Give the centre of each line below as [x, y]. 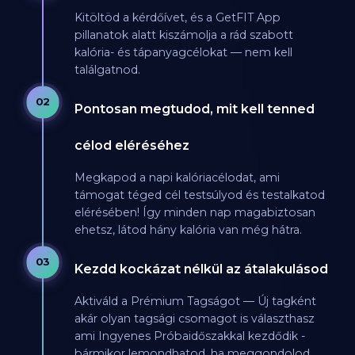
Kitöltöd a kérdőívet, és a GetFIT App [177, 18]
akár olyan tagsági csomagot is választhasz [194, 319]
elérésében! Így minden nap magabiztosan [195, 213]
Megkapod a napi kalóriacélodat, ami [177, 178]
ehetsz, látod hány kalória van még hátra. [188, 230]
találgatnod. [107, 70]
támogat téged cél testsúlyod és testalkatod [199, 195]
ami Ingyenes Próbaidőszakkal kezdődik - [189, 336]
